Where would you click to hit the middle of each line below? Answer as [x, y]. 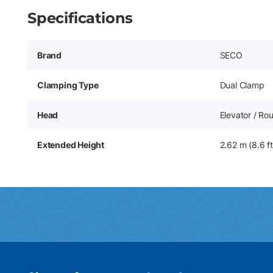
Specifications [80, 18]
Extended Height [71, 145]
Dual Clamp [242, 85]
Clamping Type [68, 85]
